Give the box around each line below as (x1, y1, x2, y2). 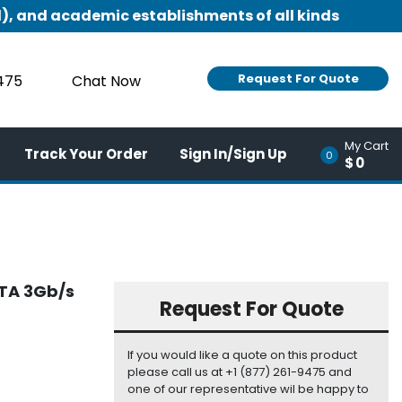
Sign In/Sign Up (179, 144, 287, 163)
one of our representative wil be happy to (127, 380, 369, 398)
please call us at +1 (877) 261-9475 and (127, 363, 352, 381)
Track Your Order (24, 144, 148, 163)
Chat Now (72, 71, 141, 92)
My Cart (345, 136, 389, 154)
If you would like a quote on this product (127, 346, 357, 364)
